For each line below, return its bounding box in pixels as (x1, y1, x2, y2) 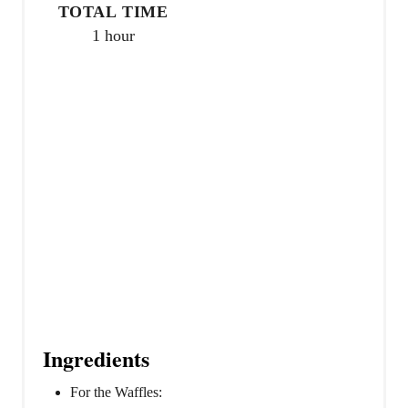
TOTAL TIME (57, 3, 168, 22)
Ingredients (43, 342, 149, 375)
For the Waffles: (70, 384, 162, 401)
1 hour (91, 26, 135, 46)
